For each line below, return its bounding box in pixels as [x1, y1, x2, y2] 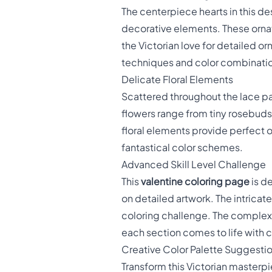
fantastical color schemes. [121, 141, 243, 154]
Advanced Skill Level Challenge [121, 158, 266, 171]
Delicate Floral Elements [121, 73, 233, 86]
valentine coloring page [141, 175, 250, 188]
